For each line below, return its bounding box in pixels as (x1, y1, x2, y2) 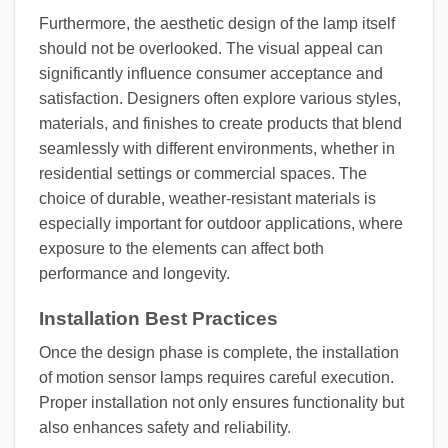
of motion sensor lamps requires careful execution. (39, 369, 394, 387)
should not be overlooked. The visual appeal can (39, 39, 383, 57)
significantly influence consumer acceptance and (39, 64, 383, 82)
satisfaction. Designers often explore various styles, (39, 89, 401, 107)
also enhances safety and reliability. (39, 419, 291, 437)
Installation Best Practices (39, 307, 278, 329)
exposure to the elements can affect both (39, 239, 324, 257)
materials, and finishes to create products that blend (39, 114, 402, 132)
